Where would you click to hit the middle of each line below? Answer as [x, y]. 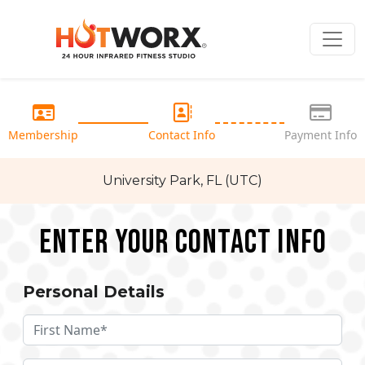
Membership [43, 135]
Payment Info [321, 135]
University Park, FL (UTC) [182, 180]
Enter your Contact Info [183, 243]
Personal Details [94, 292]
